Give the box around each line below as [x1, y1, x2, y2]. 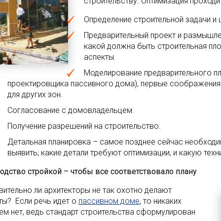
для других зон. [7, 90, 63, 99]
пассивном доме [78, 196, 140, 206]
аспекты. [84, 52, 116, 62]
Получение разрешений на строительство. [7, 121, 161, 131]
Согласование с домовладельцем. [7, 106, 134, 115]
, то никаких [140, 196, 182, 206]
